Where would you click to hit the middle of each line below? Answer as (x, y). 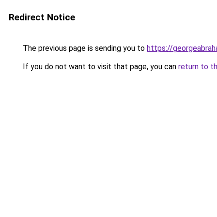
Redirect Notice (42, 17)
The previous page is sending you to (84, 48)
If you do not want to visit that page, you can (100, 67)
